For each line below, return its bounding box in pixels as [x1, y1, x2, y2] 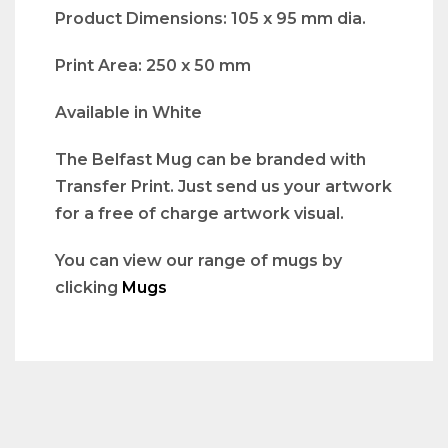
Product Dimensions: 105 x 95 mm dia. [55, 9, 366, 29]
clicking [55, 278, 122, 298]
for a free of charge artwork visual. [55, 204, 344, 224]
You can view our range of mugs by [55, 251, 342, 271]
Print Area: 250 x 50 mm [55, 56, 251, 76]
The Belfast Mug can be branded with [55, 150, 366, 170]
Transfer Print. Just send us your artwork [55, 177, 392, 197]
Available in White [55, 103, 202, 123]
